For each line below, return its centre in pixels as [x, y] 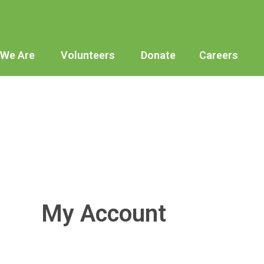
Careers [219, 55]
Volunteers [87, 55]
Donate [157, 55]
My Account [103, 213]
